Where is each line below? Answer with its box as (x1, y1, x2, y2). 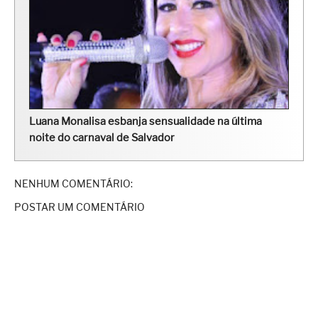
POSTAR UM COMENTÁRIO (14, 201, 145, 214)
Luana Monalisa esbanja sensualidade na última (29, 115, 262, 128)
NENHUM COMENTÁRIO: (14, 177, 133, 190)
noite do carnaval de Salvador (29, 131, 175, 145)
